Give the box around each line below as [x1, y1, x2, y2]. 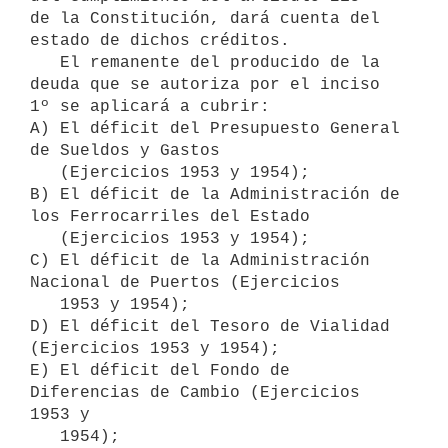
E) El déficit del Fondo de [30, 361, 290, 380]
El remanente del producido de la [30, 53, 60, 72]
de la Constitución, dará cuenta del [30, 9, 380, 28]
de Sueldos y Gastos [30, 141, 220, 160]
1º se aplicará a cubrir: [30, 97, 270, 116]
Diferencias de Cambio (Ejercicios [30, 383, 360, 402]
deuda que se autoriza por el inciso [30, 75, 380, 94]
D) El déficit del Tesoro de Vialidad [30, 317, 390, 336]
